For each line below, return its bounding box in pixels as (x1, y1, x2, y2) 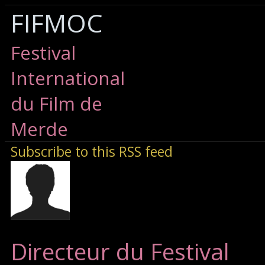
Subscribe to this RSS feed (11, 142, 173, 161)
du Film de (11, 91, 102, 116)
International (11, 65, 125, 91)
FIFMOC (11, 5, 102, 40)
